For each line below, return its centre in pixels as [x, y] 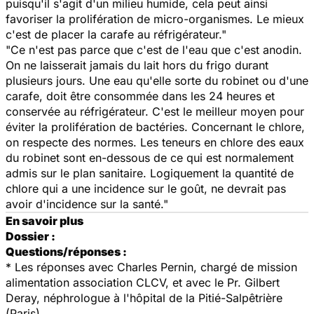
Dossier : [30, 236]
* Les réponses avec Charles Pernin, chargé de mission [151, 267]
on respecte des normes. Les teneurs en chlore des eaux [155, 142]
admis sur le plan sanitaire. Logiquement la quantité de [150, 173]
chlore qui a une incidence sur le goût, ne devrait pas [146, 188]
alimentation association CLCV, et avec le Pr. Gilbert [143, 282]
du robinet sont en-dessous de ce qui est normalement [150, 157]
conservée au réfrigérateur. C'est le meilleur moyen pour [155, 111]
